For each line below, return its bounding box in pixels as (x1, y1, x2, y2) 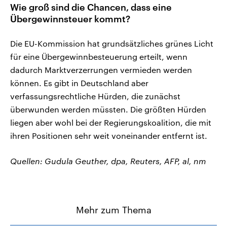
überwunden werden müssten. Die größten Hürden (10, 104, 206, 115)
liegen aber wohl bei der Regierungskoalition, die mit (10, 118, 211, 128)
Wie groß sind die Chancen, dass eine (10, 2, 172, 13)
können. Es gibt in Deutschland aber (10, 78, 148, 88)
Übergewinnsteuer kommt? (10, 13, 130, 25)
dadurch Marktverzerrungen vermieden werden (10, 65, 192, 75)
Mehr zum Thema (75, 204, 152, 216)
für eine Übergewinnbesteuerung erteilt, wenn (10, 52, 187, 62)
